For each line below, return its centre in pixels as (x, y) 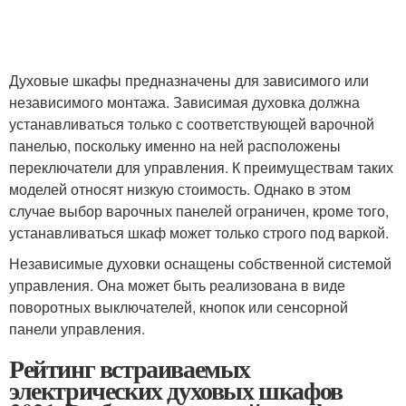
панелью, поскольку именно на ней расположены (175, 145)
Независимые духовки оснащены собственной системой (200, 263)
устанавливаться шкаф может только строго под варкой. (199, 232)
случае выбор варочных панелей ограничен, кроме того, (199, 211)
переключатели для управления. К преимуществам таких (201, 167)
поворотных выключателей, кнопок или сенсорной (179, 307)
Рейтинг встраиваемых (130, 368)
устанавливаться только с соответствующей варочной (192, 124)
